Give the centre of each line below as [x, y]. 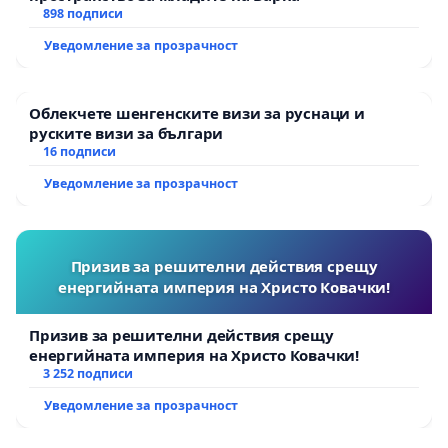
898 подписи [82, 13]
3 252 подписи [87, 373]
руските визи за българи [126, 132]
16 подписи [79, 151]
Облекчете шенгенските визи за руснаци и [197, 112]
